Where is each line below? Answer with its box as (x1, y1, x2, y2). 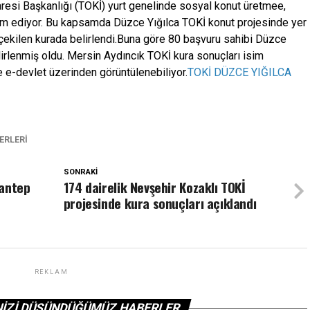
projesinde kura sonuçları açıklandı (63, 193, 257, 213)
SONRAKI (63, 167, 98, 176)
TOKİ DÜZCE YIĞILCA (188, 66, 291, 79)
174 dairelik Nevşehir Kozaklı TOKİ (63, 177, 246, 197)
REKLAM (34, 268, 69, 275)
